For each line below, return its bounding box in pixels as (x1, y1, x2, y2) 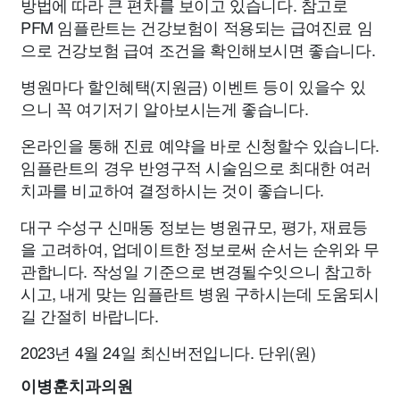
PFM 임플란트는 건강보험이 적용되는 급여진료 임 (21, 15, 373, 38)
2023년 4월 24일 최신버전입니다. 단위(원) (21, 340, 316, 363)
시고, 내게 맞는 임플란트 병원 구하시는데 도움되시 (21, 281, 379, 304)
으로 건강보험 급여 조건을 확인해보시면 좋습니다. (21, 37, 376, 61)
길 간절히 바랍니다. (21, 304, 159, 327)
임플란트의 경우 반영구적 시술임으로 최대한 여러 (21, 155, 371, 179)
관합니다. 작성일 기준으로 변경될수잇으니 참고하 (21, 259, 371, 282)
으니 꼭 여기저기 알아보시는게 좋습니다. (21, 96, 309, 120)
